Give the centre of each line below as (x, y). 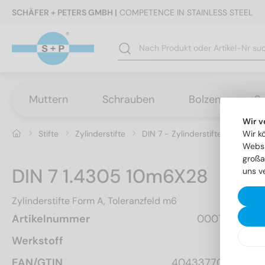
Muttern (49, 99)
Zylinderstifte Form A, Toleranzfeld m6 (94, 201)
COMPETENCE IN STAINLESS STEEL (185, 12)
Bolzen (205, 99)
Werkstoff (38, 240)
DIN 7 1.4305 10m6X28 (110, 176)
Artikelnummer (51, 219)
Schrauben (128, 99)
